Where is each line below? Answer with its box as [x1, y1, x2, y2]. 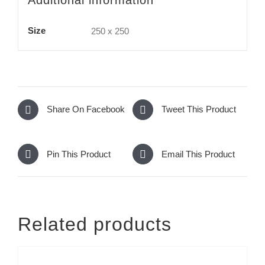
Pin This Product [47, 148, 111, 159]
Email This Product [161, 148, 235, 159]
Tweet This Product [161, 104, 236, 115]
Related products [18, 214, 172, 235]
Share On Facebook [47, 104, 125, 115]
